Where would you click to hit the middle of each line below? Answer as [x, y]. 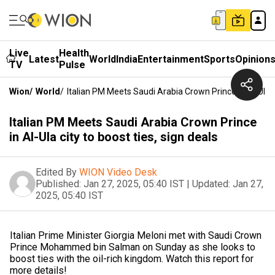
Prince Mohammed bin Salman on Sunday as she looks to [133, 247]
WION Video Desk [118, 172]
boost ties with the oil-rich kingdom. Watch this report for [132, 259]
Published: [58, 184]
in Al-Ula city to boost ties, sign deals [114, 137]
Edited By [56, 172]
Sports [219, 59]
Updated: [211, 184]
